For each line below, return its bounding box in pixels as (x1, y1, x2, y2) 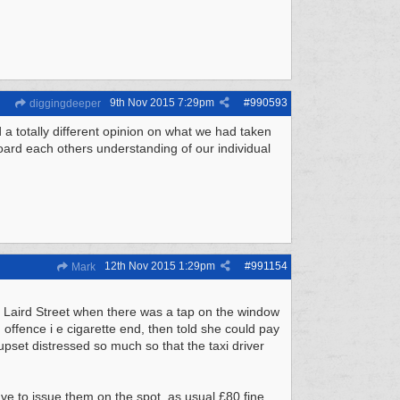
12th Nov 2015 (104, 260, 176, 272)
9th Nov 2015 (110, 96, 175, 109)
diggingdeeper (27, 97, 101, 110)
